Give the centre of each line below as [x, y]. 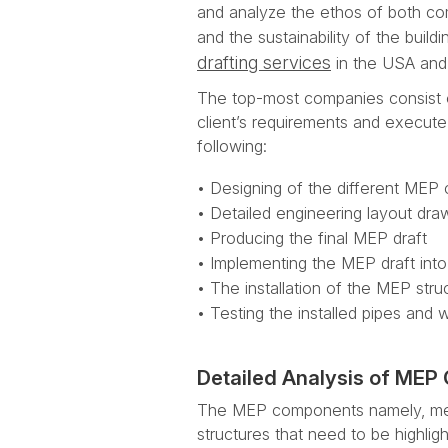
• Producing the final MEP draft [312, 238]
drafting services [264, 62]
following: [232, 146]
